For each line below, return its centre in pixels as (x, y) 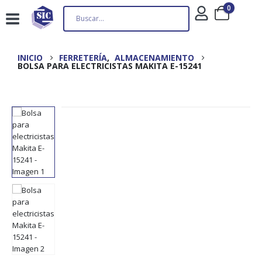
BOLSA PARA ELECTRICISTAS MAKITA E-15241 (110, 66)
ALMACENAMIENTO (154, 58)
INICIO (30, 58)
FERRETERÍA (83, 58)
